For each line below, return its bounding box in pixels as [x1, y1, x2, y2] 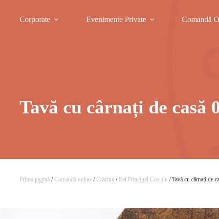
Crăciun [96, 176, 115, 183]
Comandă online [54, 176, 92, 183]
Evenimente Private [86, 15, 146, 23]
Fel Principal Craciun [119, 176, 168, 183]
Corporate [20, 15, 50, 23]
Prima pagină [20, 176, 50, 183]
